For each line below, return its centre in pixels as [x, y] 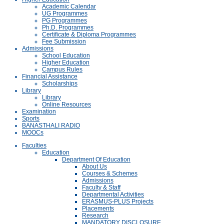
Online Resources [66, 104]
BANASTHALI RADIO [51, 125]
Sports [31, 118]
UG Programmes [65, 13]
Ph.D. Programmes [68, 27]
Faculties [34, 145]
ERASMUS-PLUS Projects [118, 201]
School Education [66, 55]
